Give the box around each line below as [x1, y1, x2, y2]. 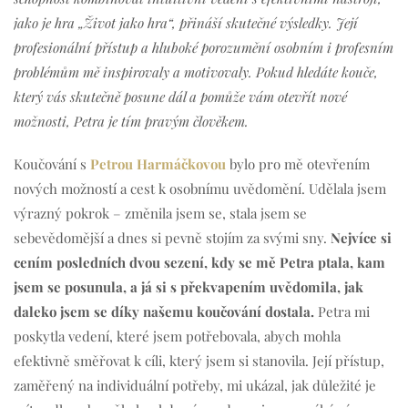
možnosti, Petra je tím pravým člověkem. [14, 112, 249, 131]
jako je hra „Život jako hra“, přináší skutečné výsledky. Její [14, 14, 358, 33]
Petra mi [318, 302, 370, 321]
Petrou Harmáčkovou [90, 155, 226, 174]
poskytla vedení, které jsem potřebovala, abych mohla [14, 327, 341, 346]
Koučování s [14, 155, 90, 174]
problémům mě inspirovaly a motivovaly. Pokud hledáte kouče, [14, 63, 378, 82]
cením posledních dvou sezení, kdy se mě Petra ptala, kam [14, 253, 385, 272]
